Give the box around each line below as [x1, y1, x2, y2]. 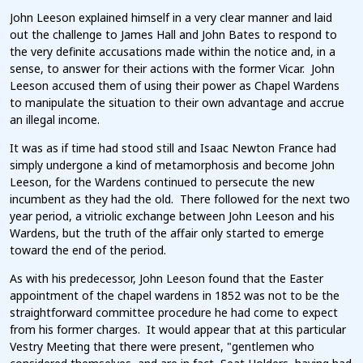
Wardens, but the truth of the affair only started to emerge [10, 225, 324, 241]
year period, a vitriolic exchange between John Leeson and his [10, 208, 335, 224]
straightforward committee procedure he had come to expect [10, 305, 338, 321]
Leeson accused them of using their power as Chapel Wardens [10, 78, 340, 94]
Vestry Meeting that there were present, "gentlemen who [10, 339, 314, 355]
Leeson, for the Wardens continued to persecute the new [10, 174, 314, 190]
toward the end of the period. [10, 242, 166, 258]
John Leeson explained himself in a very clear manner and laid [10, 10, 332, 26]
